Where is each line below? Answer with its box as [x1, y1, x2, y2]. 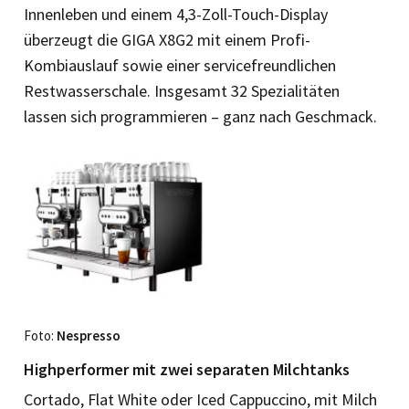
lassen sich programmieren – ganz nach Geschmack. [24, 105, 377, 127]
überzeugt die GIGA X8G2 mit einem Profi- [24, 28, 310, 50]
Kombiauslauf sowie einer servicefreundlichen [24, 54, 336, 76]
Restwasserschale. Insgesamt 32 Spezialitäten [24, 79, 340, 101]
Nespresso [57, 326, 121, 344]
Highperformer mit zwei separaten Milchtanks [24, 358, 350, 380]
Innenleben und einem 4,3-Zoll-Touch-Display [24, 3, 328, 25]
